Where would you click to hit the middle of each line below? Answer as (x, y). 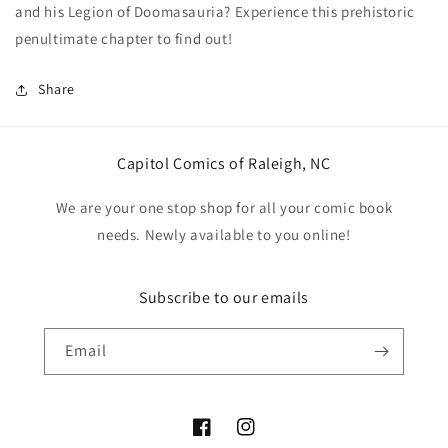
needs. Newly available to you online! (224, 235)
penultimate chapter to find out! (124, 39)
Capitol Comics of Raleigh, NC (224, 164)
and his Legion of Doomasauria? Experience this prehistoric (215, 12)
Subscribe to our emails (224, 298)
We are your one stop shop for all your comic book (224, 208)
